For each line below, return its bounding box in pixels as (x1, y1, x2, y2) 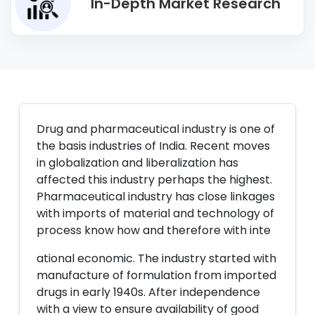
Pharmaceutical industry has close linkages (37, 188, 275, 205)
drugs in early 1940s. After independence (37, 284, 260, 300)
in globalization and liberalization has (37, 155, 238, 171)
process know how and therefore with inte (37, 222, 271, 238)
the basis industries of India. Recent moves (37, 138, 270, 154)
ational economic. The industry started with (37, 250, 276, 266)
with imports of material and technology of (37, 205, 274, 221)
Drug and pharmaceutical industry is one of (37, 121, 275, 137)
